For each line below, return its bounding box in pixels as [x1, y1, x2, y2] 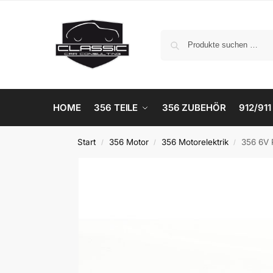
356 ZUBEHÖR [161, 102, 226, 113]
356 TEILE [94, 102, 138, 113]
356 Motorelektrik [161, 137, 229, 147]
